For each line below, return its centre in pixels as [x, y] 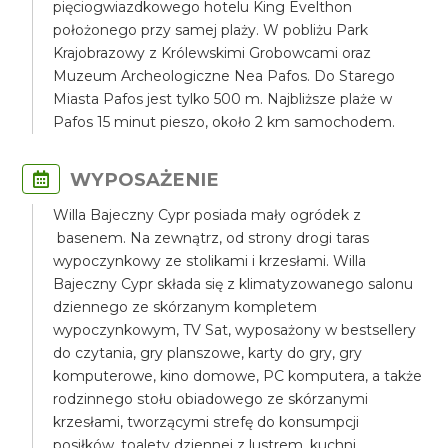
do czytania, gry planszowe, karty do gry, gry [208, 353]
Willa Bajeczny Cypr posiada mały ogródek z [207, 215]
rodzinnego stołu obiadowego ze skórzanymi [211, 399]
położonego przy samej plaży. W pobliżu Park [211, 30]
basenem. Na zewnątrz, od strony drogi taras [211, 238]
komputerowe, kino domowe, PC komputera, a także [238, 376]
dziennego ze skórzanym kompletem [185, 307]
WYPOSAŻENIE [145, 179]
